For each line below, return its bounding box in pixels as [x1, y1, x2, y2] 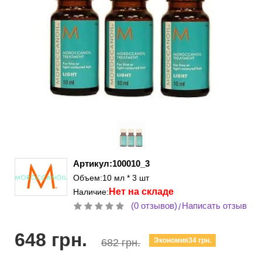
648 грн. [15, 229, 87, 250]
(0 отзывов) [131, 201, 177, 211]
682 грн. [101, 237, 140, 249]
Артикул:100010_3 [73, 158, 150, 168]
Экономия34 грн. [154, 236, 211, 244]
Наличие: [73, 187, 109, 196]
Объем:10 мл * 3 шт [73, 173, 149, 182]
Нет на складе [109, 187, 174, 196]
